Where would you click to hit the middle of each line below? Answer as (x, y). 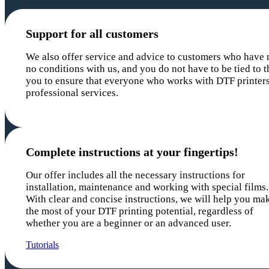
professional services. (72, 93)
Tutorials (42, 245)
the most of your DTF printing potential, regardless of (140, 211)
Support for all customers (92, 34)
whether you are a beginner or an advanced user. (128, 223)
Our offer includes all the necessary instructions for (135, 175)
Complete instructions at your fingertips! (132, 152)
